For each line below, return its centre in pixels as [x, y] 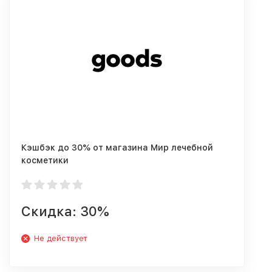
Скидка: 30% [65, 211]
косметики [45, 160]
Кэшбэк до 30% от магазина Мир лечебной [117, 148]
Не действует [61, 238]
